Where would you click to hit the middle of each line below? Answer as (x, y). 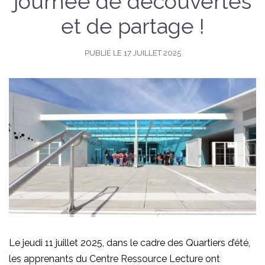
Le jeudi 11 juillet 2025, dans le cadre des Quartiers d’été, (130, 243)
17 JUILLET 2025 (152, 53)
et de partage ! (132, 26)
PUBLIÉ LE (104, 53)
